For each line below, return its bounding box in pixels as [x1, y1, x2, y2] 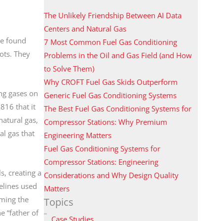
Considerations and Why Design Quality [43, 170, 179, 180]
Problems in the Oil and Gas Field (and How [43, 50, 192, 60]
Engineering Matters [43, 130, 111, 140]
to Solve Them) [43, 63, 94, 74]
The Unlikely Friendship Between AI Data [43, 10, 182, 20]
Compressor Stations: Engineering [43, 156, 158, 167]
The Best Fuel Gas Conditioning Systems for [43, 103, 191, 113]
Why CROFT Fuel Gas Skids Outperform [43, 76, 178, 87]
